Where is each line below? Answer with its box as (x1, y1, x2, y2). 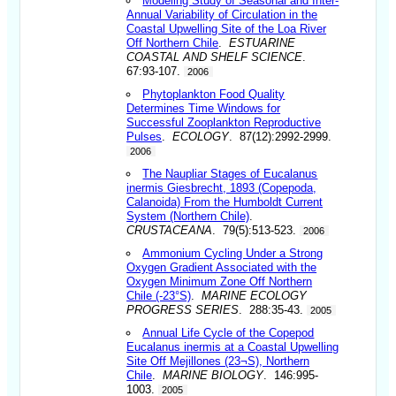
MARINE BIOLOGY (163, 368, 264, 382)
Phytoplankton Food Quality (142, 87, 286, 101)
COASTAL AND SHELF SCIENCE (126, 49, 303, 64)
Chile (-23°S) (126, 288, 192, 302)
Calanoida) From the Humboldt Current (126, 194, 324, 209)
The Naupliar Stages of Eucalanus (142, 166, 318, 180)
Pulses (126, 129, 163, 143)
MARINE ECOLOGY (202, 288, 308, 302)
